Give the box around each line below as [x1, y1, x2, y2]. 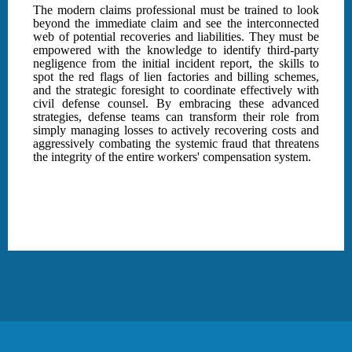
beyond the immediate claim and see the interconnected [33, 16, 319, 31]
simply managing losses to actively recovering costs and [33, 123, 319, 137]
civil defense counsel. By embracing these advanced [33, 97, 319, 111]
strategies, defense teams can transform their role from [33, 110, 319, 124]
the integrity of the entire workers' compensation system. [33, 150, 311, 164]
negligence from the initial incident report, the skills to [33, 57, 319, 71]
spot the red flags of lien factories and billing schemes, [33, 70, 319, 84]
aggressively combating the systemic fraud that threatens [33, 137, 319, 151]
